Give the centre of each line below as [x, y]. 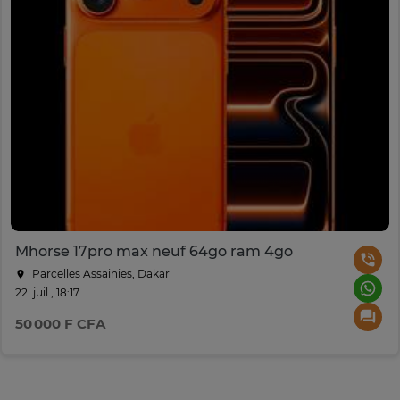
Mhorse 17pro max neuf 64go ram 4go [154, 252]
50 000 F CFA [60, 324]
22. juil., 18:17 [47, 293]
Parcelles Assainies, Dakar [100, 274]
